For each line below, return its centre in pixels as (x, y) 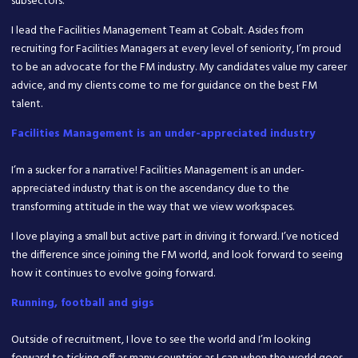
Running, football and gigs (83, 303)
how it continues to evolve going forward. (113, 273)
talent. (27, 104)
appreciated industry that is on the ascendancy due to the (150, 189)
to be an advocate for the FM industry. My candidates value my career (179, 67)
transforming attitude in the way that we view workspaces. (153, 207)
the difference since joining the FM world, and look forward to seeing (177, 255)
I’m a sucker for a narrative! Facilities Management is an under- (158, 170)
